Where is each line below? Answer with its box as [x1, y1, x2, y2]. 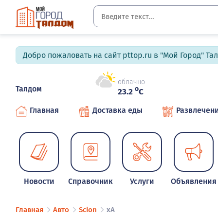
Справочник [68, 177, 113, 186]
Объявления [171, 177, 217, 186]
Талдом [16, 84, 42, 93]
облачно [118, 78, 145, 87]
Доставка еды [92, 106, 143, 115]
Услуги [130, 177, 155, 186]
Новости [23, 177, 54, 186]
